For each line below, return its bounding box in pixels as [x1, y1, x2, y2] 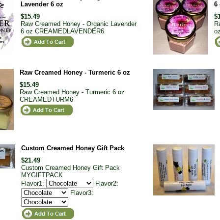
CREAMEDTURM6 [20, 96, 73, 103]
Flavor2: [95, 180, 120, 187]
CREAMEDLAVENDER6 [35, 27, 104, 35]
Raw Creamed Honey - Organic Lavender [21, 20, 137, 27]
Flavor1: [21, 180, 46, 187]
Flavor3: [70, 189, 95, 196]
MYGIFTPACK [21, 171, 63, 179]
